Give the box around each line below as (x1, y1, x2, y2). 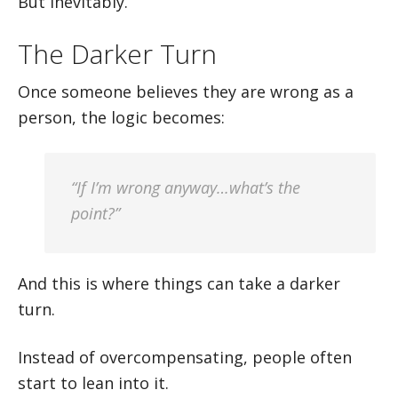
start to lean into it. (18, 372, 169, 394)
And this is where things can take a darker (18, 273, 340, 294)
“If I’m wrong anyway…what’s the (71, 177, 300, 198)
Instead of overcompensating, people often (18, 346, 352, 368)
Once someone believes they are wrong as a (18, 81, 354, 102)
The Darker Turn (18, 36, 217, 72)
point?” (71, 203, 120, 224)
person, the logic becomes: (18, 107, 225, 128)
